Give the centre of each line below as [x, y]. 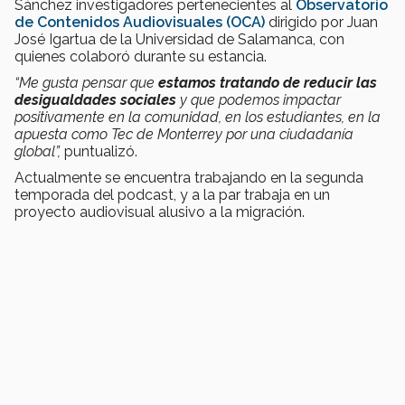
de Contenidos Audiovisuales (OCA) [140, 23]
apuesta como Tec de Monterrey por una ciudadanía [184, 135]
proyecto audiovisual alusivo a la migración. [160, 212]
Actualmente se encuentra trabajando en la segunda [189, 178]
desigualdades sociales [97, 100]
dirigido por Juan [321, 23]
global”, [39, 152]
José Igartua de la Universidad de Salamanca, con [179, 40]
